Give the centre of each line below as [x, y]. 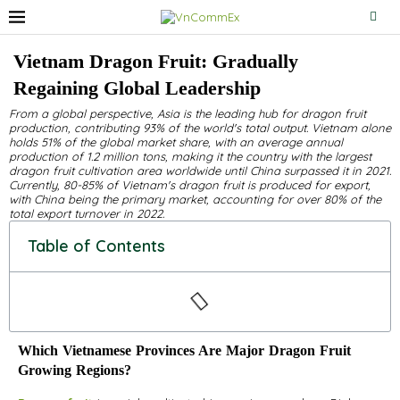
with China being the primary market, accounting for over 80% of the [195, 199]
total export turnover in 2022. [87, 213]
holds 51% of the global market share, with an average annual [176, 142]
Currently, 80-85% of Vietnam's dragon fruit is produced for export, [190, 185]
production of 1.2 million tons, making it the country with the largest [190, 156]
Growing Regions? [75, 370]
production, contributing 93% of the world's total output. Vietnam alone [200, 128]
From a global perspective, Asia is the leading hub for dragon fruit [187, 113]
